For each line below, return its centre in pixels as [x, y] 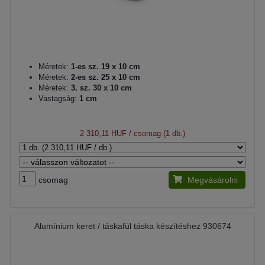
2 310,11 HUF [103, 133]
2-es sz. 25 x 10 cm [104, 77]
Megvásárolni [213, 180]
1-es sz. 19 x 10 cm [104, 66]
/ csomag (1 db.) [156, 133]
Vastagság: [58, 98]
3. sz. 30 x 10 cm [100, 88]
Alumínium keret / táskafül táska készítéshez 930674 [132, 226]
